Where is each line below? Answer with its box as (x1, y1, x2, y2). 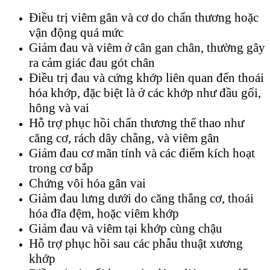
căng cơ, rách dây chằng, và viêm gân (29, 131, 219, 146)
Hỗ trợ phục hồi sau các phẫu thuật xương (29, 236, 243, 251)
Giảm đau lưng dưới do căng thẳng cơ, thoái (29, 191, 254, 206)
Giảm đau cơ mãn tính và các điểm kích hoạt (29, 146, 255, 161)
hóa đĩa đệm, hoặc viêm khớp (29, 206, 179, 221)
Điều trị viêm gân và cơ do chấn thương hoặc (29, 10, 259, 25)
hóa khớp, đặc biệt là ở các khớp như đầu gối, (29, 86, 261, 101)
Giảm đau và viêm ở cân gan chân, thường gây (29, 40, 265, 55)
